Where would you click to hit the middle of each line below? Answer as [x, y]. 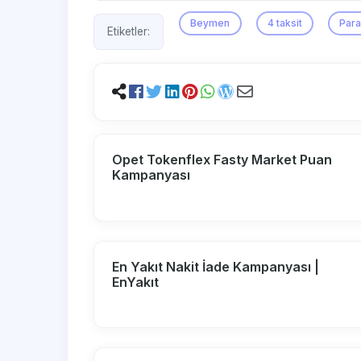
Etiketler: [129, 32]
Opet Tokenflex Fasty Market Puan [222, 160]
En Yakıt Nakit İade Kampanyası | [216, 266]
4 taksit [284, 23]
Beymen [210, 23]
